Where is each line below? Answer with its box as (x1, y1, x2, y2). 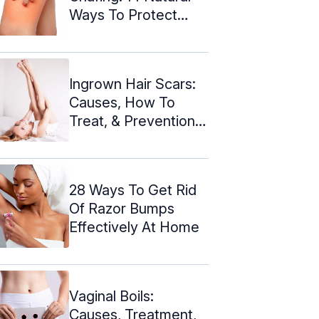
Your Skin (69, 24, 130, 42)
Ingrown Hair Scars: (69, 75, 196, 93)
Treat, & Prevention (69, 112, 195, 130)
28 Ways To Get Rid (69, 181, 197, 199)
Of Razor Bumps (69, 199, 174, 217)
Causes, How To (69, 93, 175, 111)
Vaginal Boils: (69, 287, 154, 305)
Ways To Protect (69, 6, 177, 23)
